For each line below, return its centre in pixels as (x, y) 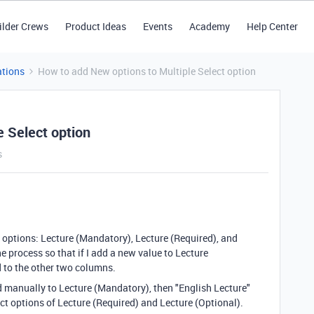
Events (157, 26)
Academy (209, 26)
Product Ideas (95, 26)
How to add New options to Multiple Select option (147, 71)
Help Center (272, 26)
